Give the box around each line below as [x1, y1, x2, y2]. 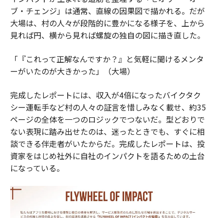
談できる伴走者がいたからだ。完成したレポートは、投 [10, 138, 205, 150]
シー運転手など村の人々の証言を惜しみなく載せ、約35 [10, 101, 206, 113]
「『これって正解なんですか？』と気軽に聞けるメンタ [10, 53, 204, 65]
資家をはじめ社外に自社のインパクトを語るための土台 [10, 150, 205, 162]
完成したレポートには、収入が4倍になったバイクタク [10, 89, 201, 101]
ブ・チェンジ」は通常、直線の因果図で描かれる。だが [10, 5, 205, 17]
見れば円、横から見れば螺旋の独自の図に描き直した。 [10, 29, 205, 41]
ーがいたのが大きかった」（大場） [10, 65, 135, 77]
